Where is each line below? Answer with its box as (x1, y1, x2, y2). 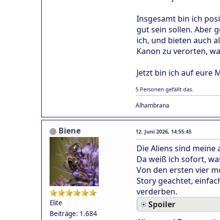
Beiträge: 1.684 (50, 209, 97, 218)
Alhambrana (136, 101, 169, 110)
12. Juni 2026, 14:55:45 (136, 127, 192, 135)
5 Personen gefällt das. (136, 85, 193, 93)
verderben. (137, 186, 177, 197)
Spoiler (148, 198, 175, 210)
